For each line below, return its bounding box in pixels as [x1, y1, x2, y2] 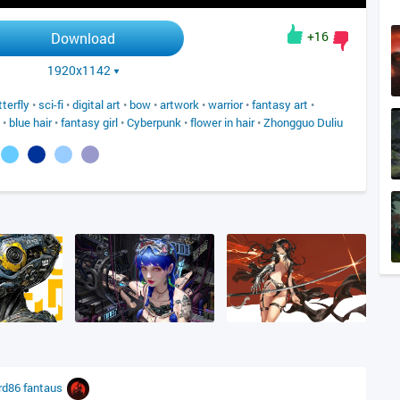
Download [51, 29, 115, 47]
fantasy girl [61, 114, 118, 130]
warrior [208, 96, 243, 112]
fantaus [23, 379, 65, 396]
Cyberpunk [127, 114, 181, 130]
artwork [160, 96, 199, 112]
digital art [72, 96, 121, 112]
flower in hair [190, 114, 254, 130]
